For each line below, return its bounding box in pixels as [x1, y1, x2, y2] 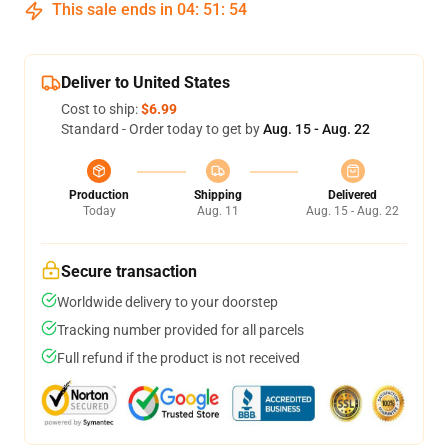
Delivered [328, 188, 377, 202]
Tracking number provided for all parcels [57, 322, 304, 338]
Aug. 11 [196, 204, 239, 218]
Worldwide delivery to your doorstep [57, 294, 278, 310]
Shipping [193, 188, 242, 202]
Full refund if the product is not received [57, 350, 300, 366]
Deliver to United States [61, 73, 230, 92]
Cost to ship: [61, 101, 141, 117]
